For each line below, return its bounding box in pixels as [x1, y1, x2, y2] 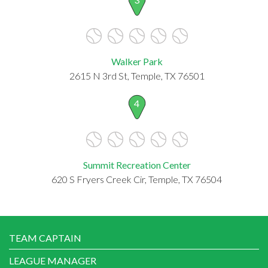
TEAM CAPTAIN [9, 232, 81, 243]
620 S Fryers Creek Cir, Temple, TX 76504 [51, 173, 222, 185]
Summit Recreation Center [83, 159, 191, 170]
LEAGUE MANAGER [9, 254, 96, 266]
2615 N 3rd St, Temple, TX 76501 [69, 69, 205, 81]
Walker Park [111, 55, 163, 67]
